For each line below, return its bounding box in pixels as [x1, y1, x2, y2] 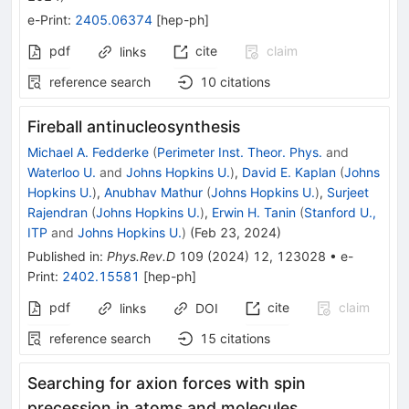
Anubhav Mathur [104, 184, 203, 201]
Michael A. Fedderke [27, 144, 149, 161]
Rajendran [27, 204, 88, 221]
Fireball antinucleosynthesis [27, 117, 240, 137]
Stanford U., [304, 204, 376, 221]
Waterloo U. [27, 164, 96, 181]
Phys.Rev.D [107, 248, 175, 265]
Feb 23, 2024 [194, 225, 277, 241]
